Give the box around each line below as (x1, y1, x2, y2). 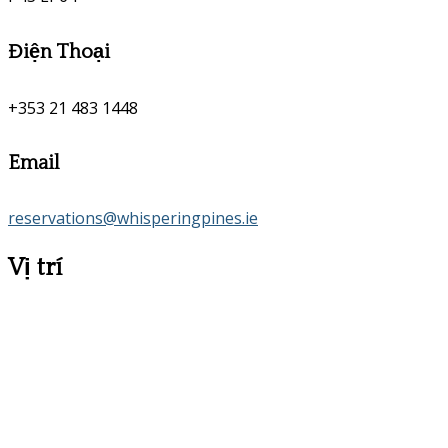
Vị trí (8, 255, 62, 282)
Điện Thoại (8, 41, 110, 64)
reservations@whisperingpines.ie (8, 207, 258, 230)
